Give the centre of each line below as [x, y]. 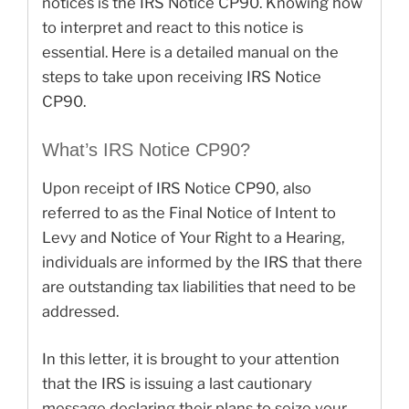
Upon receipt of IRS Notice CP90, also [177, 188]
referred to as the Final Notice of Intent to [189, 212]
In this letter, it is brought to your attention [191, 358]
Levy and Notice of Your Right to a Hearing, [194, 237]
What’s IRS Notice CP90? [146, 149]
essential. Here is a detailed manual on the [190, 52]
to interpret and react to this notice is [173, 27]
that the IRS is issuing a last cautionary [177, 383]
